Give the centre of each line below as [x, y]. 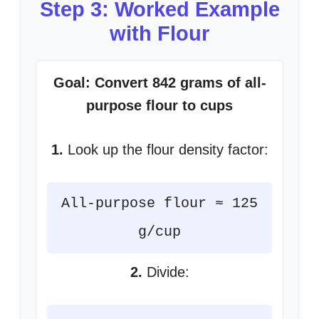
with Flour [159, 33]
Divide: [166, 272]
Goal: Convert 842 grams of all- [159, 83]
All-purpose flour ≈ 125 [159, 203]
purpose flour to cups [159, 105]
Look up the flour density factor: [166, 150]
